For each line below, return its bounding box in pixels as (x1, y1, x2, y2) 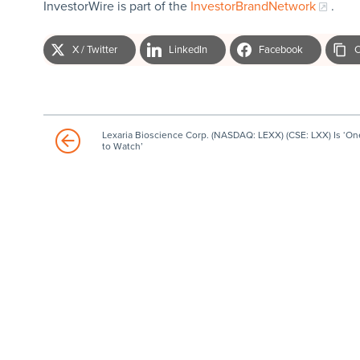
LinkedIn (168, 43, 207, 56)
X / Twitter (72, 43, 117, 56)
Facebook (258, 43, 303, 56)
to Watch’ (101, 140, 143, 152)
